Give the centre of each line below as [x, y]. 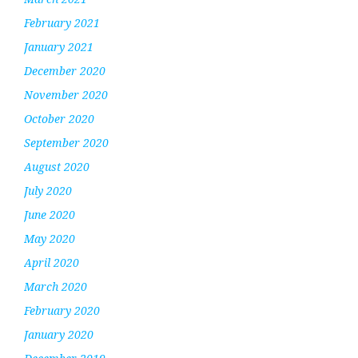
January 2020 [59, 334]
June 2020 [50, 214]
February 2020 [62, 310]
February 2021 [62, 22]
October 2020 [59, 118]
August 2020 [57, 166]
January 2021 [59, 46]
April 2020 [52, 262]
